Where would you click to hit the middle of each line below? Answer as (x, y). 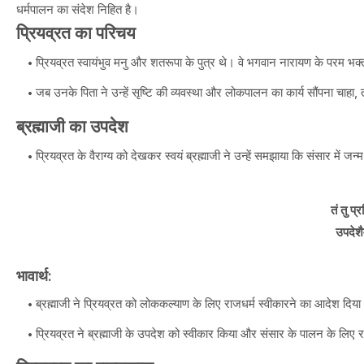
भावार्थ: (34, 276)
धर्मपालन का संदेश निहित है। (78, 9)
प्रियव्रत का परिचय (76, 33)
